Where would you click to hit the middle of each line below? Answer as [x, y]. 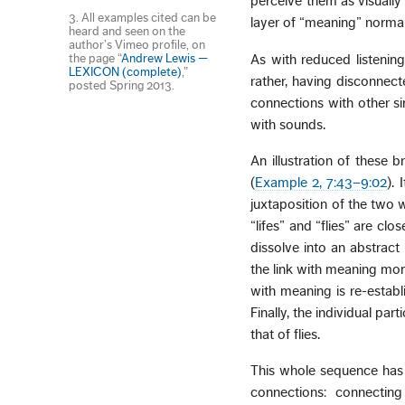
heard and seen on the [127, 31]
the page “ [95, 58]
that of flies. [286, 334]
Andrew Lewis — [165, 58]
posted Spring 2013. [122, 85]
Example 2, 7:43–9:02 [321, 182]
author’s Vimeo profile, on [137, 45]
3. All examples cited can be [143, 18]
